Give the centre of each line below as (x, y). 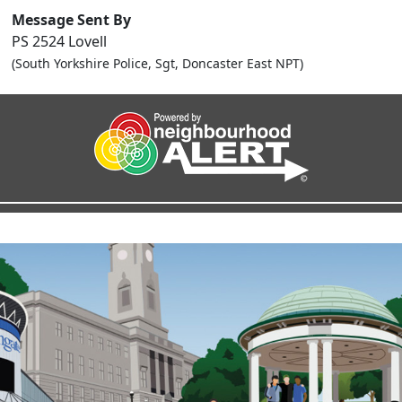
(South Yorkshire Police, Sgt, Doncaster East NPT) (157, 63)
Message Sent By (71, 20)
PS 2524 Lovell (59, 41)
